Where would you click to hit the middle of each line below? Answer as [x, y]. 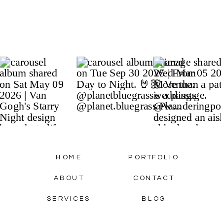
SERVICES [69, 199]
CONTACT [154, 178]
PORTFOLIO [154, 157]
